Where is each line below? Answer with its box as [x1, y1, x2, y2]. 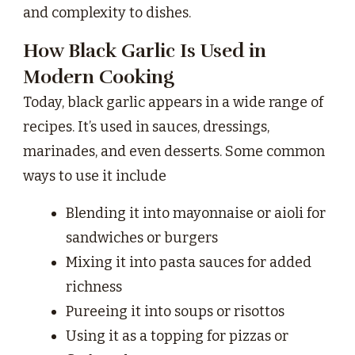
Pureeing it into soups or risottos [66, 303, 284, 321]
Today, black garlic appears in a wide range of [23, 94, 323, 112]
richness [66, 278, 122, 296]
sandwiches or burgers [66, 229, 218, 247]
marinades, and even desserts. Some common [23, 143, 325, 161]
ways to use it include [23, 167, 166, 185]
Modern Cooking [23, 65, 174, 90]
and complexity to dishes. [23, 4, 191, 22]
